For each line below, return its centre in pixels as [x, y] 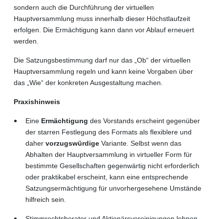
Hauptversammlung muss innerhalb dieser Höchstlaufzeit [102, 18]
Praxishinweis [37, 101]
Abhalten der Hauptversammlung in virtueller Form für [109, 154]
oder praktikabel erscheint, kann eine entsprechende [107, 177]
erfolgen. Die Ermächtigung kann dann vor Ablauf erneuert [104, 30]
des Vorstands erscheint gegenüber [144, 120]
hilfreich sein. [46, 199]
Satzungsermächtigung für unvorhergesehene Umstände [113, 188]
